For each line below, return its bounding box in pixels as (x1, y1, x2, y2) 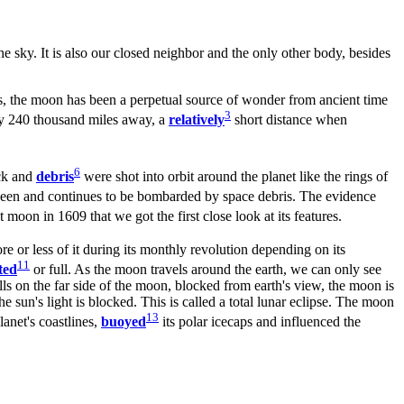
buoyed (101, 314, 146, 330)
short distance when (231, 112, 347, 128)
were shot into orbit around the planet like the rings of (80, 169, 388, 184)
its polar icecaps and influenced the (159, 314, 361, 330)
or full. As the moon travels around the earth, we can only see (30, 261, 381, 277)
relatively (169, 112, 225, 128)
